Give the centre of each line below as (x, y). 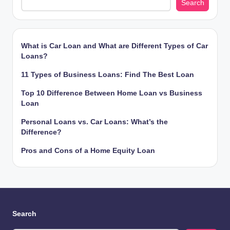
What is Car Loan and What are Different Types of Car (114, 46)
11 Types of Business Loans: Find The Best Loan (108, 75)
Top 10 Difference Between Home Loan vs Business (112, 93)
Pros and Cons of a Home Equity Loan (88, 151)
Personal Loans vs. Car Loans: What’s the (94, 122)
